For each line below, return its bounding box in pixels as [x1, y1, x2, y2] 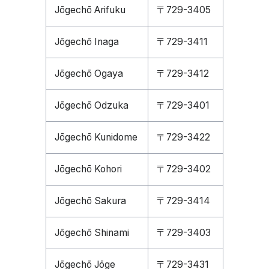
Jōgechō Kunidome [55, 131, 138, 143]
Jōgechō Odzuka [55, 100, 128, 111]
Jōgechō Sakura [55, 195, 126, 207]
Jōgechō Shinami [55, 227, 129, 238]
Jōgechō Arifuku [55, 4, 125, 16]
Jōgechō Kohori [55, 163, 122, 175]
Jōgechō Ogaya [55, 68, 123, 79]
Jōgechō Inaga [55, 36, 119, 47]
